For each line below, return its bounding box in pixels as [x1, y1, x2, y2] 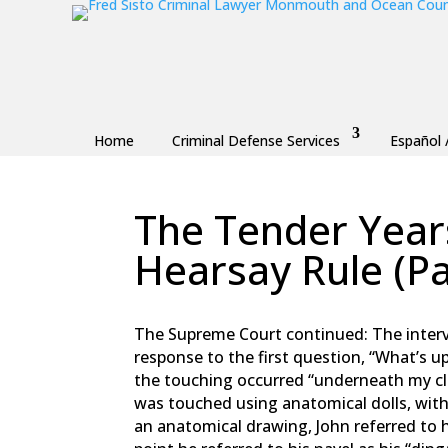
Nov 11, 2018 [235, 301, 323, 321]
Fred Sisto [153, 301, 220, 321]
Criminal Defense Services [171, 131, 340, 150]
